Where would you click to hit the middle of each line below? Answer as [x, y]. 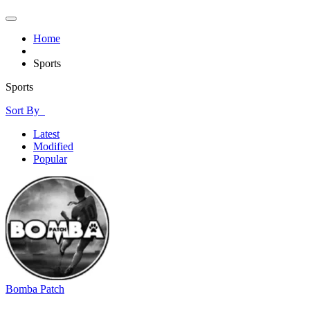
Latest [46, 134]
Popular [50, 159]
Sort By [25, 110]
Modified [53, 146]
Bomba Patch [35, 289]
